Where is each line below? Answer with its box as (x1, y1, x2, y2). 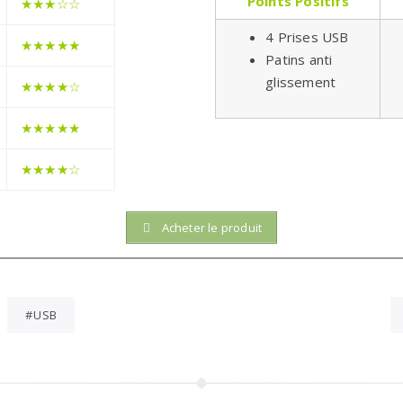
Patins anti (265, 50, 333, 69)
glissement (265, 73, 336, 92)
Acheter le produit (158, 219, 263, 236)
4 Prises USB (265, 28, 349, 47)
